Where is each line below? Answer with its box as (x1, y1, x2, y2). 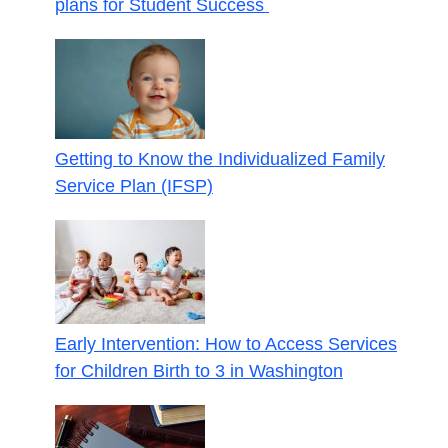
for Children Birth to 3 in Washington (55, 360, 343, 381)
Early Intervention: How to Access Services (55, 333, 397, 354)
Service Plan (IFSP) (55, 175, 213, 196)
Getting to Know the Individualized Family (55, 148, 385, 169)
